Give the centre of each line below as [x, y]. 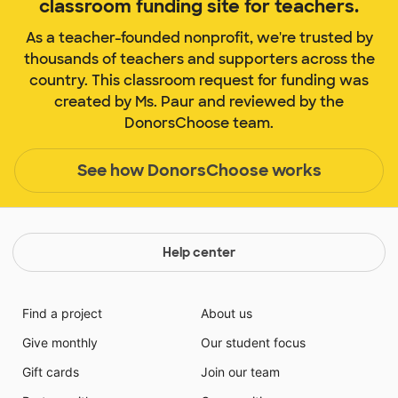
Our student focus [253, 343]
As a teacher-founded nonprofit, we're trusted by [199, 38]
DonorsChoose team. [199, 123]
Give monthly [60, 343]
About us [227, 314]
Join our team [240, 372]
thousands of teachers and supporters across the [199, 60]
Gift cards [50, 372]
